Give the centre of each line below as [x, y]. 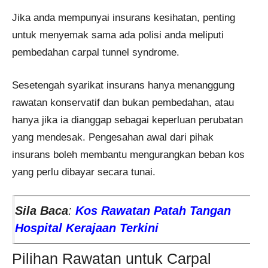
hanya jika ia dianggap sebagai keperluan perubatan [127, 120]
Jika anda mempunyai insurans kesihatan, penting [124, 18]
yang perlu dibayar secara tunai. [84, 172]
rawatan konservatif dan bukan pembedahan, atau [123, 102]
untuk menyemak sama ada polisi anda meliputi [118, 35]
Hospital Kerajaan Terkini [87, 228]
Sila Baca [42, 211]
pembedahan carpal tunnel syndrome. [96, 53]
